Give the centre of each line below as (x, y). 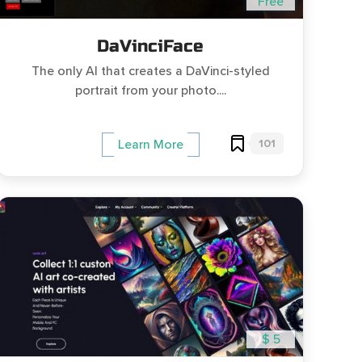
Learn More (150, 145)
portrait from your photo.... (150, 90)
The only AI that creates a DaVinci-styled (150, 71)
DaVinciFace (150, 46)
